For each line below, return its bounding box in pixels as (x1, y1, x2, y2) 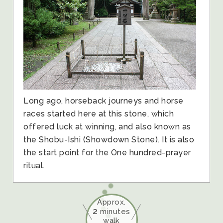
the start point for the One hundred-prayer (23, 147, 191, 157)
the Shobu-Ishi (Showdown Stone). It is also (23, 134, 195, 144)
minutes (98, 207, 130, 217)
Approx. (97, 198, 126, 207)
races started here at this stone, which (23, 109, 174, 118)
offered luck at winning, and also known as (23, 121, 191, 131)
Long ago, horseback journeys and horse (23, 96, 184, 106)
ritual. (23, 160, 45, 170)
